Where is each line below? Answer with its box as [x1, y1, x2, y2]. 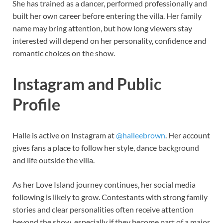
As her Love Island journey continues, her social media [12, 179, 196, 189]
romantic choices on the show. [12, 48, 115, 58]
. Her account [165, 130, 210, 140]
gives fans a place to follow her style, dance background [12, 142, 199, 152]
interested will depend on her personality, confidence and [12, 36, 207, 46]
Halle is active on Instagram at [12, 130, 116, 140]
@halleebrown [116, 130, 165, 140]
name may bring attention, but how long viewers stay [12, 23, 192, 33]
